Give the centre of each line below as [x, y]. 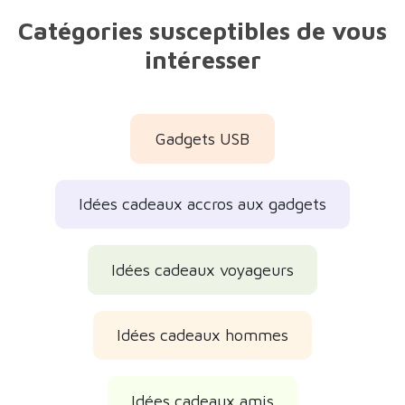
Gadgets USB [202, 114]
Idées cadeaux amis [202, 376]
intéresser [202, 35]
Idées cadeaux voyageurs [202, 245]
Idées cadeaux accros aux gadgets [202, 180]
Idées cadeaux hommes [202, 311]
